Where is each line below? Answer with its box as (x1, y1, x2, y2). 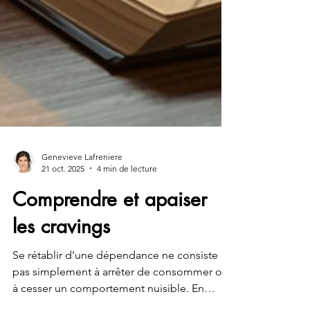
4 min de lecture (97, 188, 157, 199)
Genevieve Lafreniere (42, 176, 122, 187)
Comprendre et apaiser (12, 211, 207, 237)
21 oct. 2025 (42, 188, 84, 199)
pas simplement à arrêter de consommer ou (12, 289, 228, 303)
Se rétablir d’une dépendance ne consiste (12, 273, 218, 286)
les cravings (12, 238, 110, 264)
